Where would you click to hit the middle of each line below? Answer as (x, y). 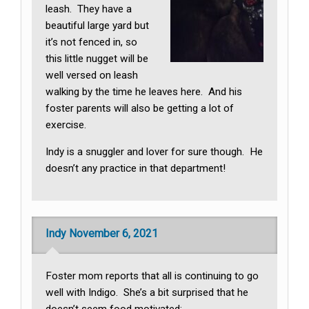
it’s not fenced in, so (92, 42)
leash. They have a (89, 9)
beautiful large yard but (98, 25)
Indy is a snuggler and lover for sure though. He (154, 151)
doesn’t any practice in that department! (136, 168)
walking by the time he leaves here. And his (144, 91)
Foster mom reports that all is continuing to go (152, 276)
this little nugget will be (97, 58)
